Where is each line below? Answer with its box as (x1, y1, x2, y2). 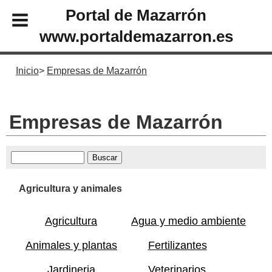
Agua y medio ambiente (131, 215, 246, 228)
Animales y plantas (25, 239, 117, 252)
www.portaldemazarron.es (39, 27, 233, 45)
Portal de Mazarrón (66, 6, 206, 24)
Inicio (16, 66, 39, 76)
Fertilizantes (148, 239, 207, 252)
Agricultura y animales (19, 183, 122, 194)
